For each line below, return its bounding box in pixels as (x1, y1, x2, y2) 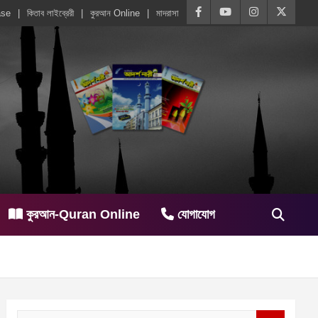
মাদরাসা (156, 8, 179, 18)
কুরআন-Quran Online (23, 207, 140, 221)
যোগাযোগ (174, 207, 215, 221)
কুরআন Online (90, 8, 140, 18)
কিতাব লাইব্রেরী (27, 8, 74, 18)
